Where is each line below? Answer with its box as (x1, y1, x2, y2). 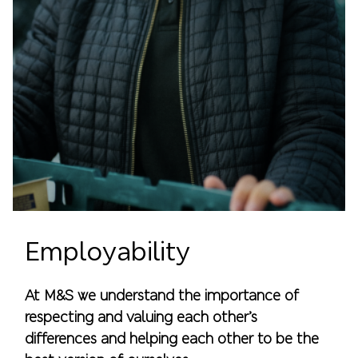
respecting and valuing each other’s (25, 307, 258, 326)
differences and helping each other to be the (25, 328, 320, 348)
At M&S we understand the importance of (25, 285, 300, 304)
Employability (25, 234, 191, 268)
